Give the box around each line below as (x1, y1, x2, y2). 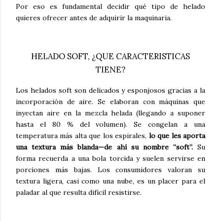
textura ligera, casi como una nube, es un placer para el (16, 176, 205, 185)
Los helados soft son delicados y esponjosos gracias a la (16, 85, 205, 95)
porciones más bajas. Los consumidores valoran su (16, 165, 205, 174)
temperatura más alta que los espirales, (16, 131, 149, 140)
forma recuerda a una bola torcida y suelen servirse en (16, 153, 205, 163)
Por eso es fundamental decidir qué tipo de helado (16, 2, 205, 11)
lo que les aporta (148, 131, 206, 140)
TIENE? (96, 65, 125, 75)
